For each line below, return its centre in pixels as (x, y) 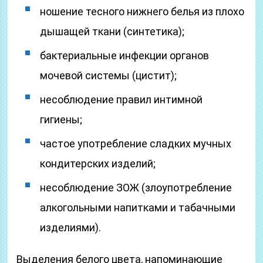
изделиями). (71, 227)
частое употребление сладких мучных (136, 144)
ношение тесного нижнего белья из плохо (142, 11)
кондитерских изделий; (98, 163)
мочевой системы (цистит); (109, 75)
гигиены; (61, 119)
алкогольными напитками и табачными (138, 208)
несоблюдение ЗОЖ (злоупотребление (136, 188)
